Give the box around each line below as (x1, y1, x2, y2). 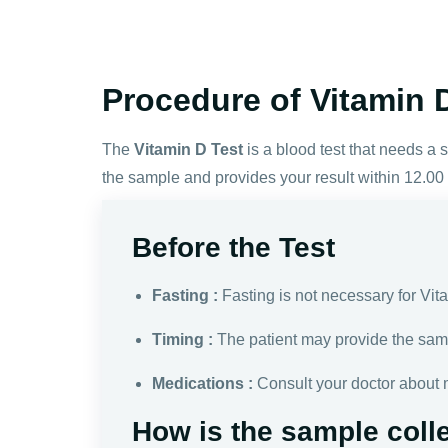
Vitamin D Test (134, 140, 243, 158)
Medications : (152, 374, 253, 392)
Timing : (152, 330, 213, 348)
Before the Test (132, 231, 335, 263)
